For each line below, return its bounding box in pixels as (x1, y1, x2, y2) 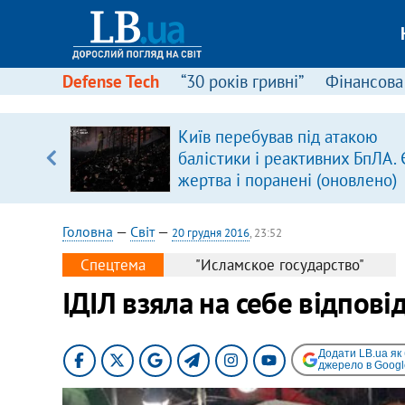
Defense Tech (61, 71, 159, 92)
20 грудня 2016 (171, 225, 250, 240)
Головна (61, 222, 113, 240)
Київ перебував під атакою (177, 126, 378, 147)
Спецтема (80, 255, 146, 275)
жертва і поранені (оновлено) (177, 169, 397, 191)
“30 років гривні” (180, 71, 304, 92)
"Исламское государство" (194, 255, 364, 275)
